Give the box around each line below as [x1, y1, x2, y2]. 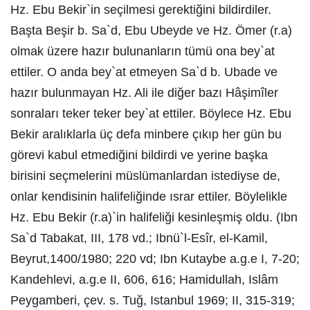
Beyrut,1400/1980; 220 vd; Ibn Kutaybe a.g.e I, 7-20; [10, 252, 300, 266]
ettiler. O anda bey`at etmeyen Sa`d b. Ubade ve [10, 65, 277, 79]
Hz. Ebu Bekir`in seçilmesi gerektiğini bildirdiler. [10, 3, 271, 17]
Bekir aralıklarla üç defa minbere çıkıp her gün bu [10, 127, 282, 141]
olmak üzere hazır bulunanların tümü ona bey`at [10, 44, 275, 58]
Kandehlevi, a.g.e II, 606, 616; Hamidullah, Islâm [10, 273, 278, 286]
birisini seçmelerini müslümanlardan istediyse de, [10, 169, 280, 183]
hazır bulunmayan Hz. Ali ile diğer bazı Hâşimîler [10, 86, 278, 100]
